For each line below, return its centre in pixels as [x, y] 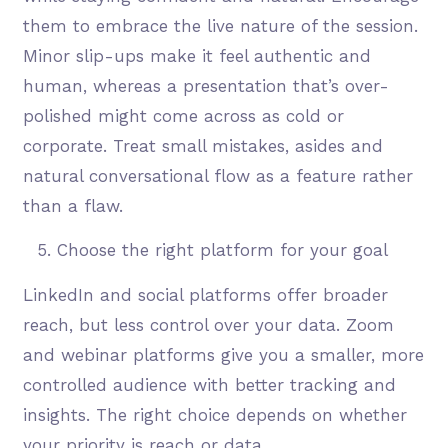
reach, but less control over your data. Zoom [208, 325]
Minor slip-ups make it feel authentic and [196, 56]
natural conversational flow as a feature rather [217, 176]
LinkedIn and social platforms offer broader [205, 295]
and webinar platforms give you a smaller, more [223, 355]
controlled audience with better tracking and [209, 385]
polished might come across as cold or [183, 116]
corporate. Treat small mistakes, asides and [202, 146]
